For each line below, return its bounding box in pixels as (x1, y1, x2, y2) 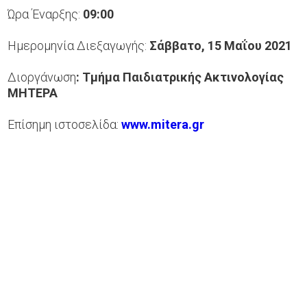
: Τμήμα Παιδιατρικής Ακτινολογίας (76, 69, 284, 84)
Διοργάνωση (8, 69, 77, 84)
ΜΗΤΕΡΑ (8, 85, 58, 100)
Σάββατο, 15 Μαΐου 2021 (149, 38, 293, 53)
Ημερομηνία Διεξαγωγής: (8, 38, 150, 53)
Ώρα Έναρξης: (8, 6, 84, 21)
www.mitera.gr (121, 116, 205, 132)
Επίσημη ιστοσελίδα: (8, 116, 122, 132)
